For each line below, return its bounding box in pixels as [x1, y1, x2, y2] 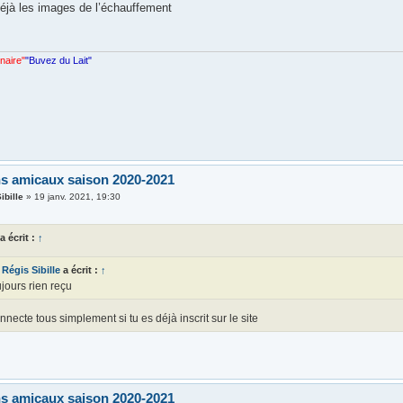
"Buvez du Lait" [25, 55, 93, 67]
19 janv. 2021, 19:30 [34, 192, 121, 202]
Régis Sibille [2, 264, 61, 276]
